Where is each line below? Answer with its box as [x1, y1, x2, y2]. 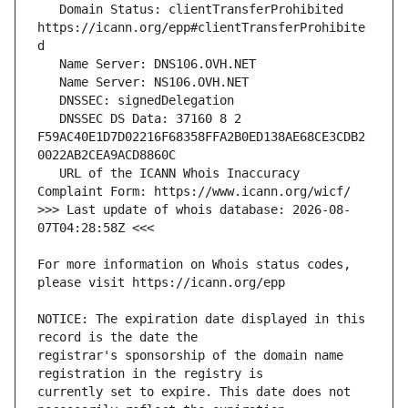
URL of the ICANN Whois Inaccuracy [37, 166, 59, 181]
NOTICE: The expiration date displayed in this [37, 311, 365, 327]
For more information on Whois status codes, [37, 257, 351, 272]
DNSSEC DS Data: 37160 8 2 [37, 111, 59, 127]
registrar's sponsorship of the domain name [37, 348, 343, 363]
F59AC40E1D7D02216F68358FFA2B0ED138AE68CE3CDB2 [37, 129, 365, 145]
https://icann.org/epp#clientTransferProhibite [37, 20, 365, 36]
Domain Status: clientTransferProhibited [37, 2, 59, 17]
